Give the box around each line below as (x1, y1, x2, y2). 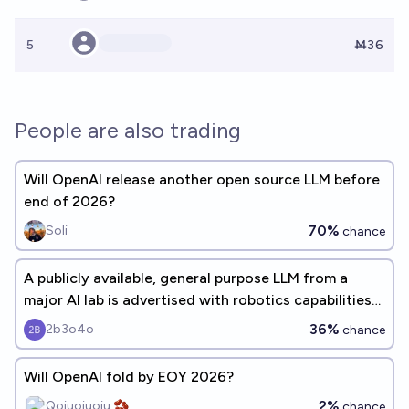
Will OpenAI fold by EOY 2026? (24, 368, 234, 385)
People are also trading (15, 117, 241, 143)
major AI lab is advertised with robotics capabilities (24, 291, 372, 309)
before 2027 (24, 313, 109, 330)
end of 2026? (24, 193, 115, 210)
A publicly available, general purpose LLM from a (24, 269, 348, 287)
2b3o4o (46, 321, 94, 337)
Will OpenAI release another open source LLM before (24, 171, 380, 188)
